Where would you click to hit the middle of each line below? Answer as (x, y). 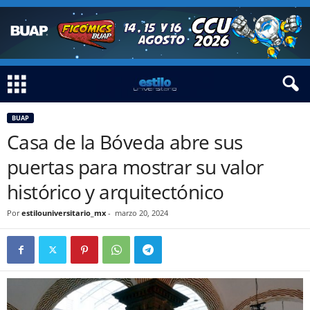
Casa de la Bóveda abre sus (125, 142)
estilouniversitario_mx (64, 213)
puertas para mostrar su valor (135, 167)
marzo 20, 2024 (142, 213)
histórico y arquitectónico (116, 192)
